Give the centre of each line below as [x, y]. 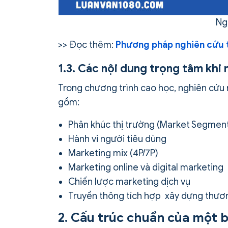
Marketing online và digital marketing [146, 168]
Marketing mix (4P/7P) [113, 153]
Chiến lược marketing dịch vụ [129, 182]
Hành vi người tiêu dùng [117, 139]
